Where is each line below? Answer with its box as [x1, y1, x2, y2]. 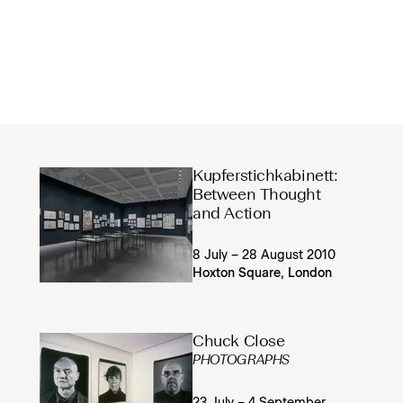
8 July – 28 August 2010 [193, 249, 336, 262]
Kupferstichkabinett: [193, 169, 338, 184]
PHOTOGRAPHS [193, 354, 291, 368]
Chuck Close [193, 335, 285, 350]
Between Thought [193, 188, 321, 203]
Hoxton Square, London [193, 267, 333, 280]
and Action [193, 207, 272, 222]
